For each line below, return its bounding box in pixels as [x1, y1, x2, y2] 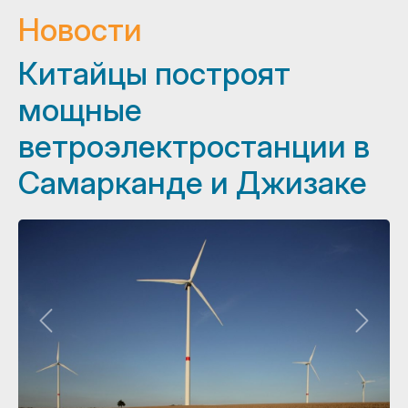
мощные [18, 90, 142, 128]
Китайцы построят [18, 54, 291, 92]
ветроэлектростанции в [18, 127, 370, 165]
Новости [18, 10, 142, 48]
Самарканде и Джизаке [18, 163, 367, 201]
